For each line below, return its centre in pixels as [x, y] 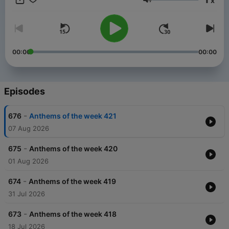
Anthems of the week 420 [73, 149]
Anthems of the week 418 [73, 214]
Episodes [25, 91]
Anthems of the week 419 [72, 181]
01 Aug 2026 [28, 161]
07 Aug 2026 [29, 129]
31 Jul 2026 [27, 194]
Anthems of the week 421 [73, 116]
